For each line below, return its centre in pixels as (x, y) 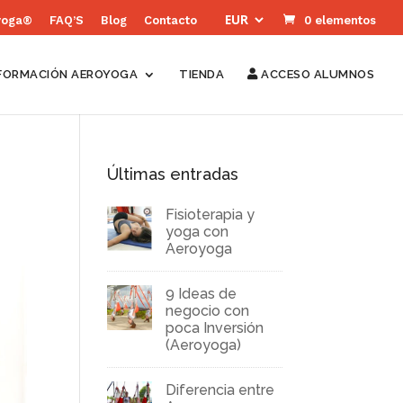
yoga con (197, 232)
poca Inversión (215, 328)
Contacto (170, 20)
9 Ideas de (201, 294)
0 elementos (340, 20)
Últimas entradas (173, 174)
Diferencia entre (220, 390)
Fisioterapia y (210, 215)
